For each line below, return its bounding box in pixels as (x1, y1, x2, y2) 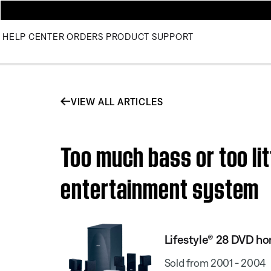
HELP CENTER (2, 31, 65, 42)
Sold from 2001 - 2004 (164, 256, 266, 269)
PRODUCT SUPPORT (105, 31, 194, 42)
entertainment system (60, 169, 260, 203)
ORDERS (67, 31, 103, 42)
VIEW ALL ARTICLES (70, 96, 163, 107)
